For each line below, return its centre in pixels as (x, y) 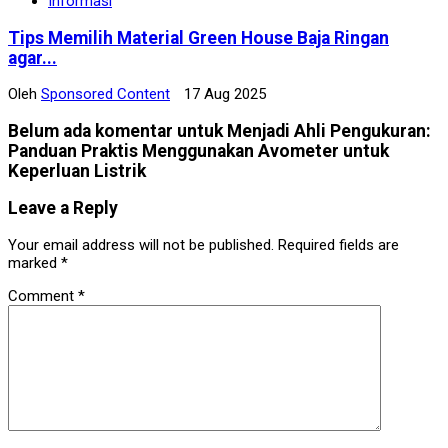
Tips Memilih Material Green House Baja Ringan (198, 37)
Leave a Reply (63, 208)
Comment (43, 295)
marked (34, 262)
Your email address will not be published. (141, 244)
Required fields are (338, 244)
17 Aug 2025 (223, 94)
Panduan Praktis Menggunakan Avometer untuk (198, 150)
